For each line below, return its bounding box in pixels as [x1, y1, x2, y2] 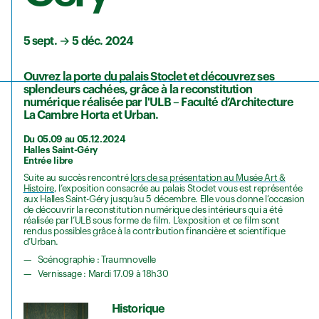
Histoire [23, 184, 54, 194]
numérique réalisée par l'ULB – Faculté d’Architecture [23, 97, 294, 109]
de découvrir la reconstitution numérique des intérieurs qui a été [23, 205, 283, 215]
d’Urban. [23, 237, 58, 247]
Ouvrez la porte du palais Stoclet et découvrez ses [23, 71, 274, 83]
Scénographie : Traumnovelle [37, 255, 157, 265]
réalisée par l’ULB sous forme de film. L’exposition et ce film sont [23, 216, 280, 226]
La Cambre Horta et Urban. [23, 110, 161, 122]
